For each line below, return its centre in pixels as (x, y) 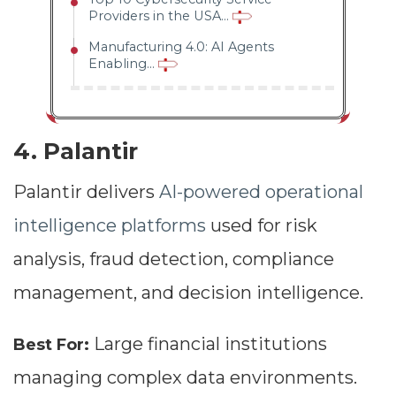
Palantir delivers (86, 192)
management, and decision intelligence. (188, 293)
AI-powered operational (261, 192)
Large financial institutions (208, 344)
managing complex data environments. (185, 378)
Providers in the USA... (160, 16)
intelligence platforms (110, 226)
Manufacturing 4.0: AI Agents (181, 47)
